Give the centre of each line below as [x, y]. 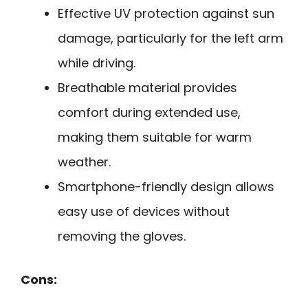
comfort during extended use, [149, 112]
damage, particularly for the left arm [170, 38]
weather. [84, 162]
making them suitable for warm [155, 137]
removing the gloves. [122, 236]
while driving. [97, 63]
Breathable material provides [147, 87]
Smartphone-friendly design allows [166, 186]
